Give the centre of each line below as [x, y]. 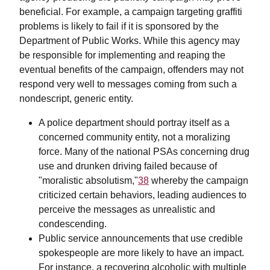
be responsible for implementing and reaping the [122, 55]
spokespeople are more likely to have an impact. [141, 253]
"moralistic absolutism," [88, 181]
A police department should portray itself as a [134, 123]
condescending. [73, 224]
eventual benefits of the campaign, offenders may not [131, 70]
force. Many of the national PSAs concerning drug [144, 152]
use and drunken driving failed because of [128, 166]
